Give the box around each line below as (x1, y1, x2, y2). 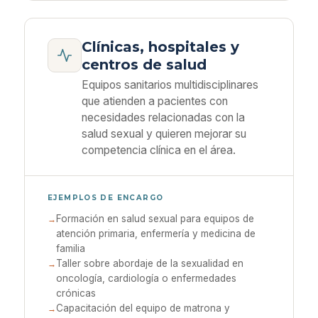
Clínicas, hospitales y (82, 38, 239, 55)
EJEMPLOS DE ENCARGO (48, 193, 164, 202)
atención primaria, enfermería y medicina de (56, 228, 256, 239)
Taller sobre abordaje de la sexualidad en (56, 258, 243, 269)
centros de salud (82, 56, 207, 73)
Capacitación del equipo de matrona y (56, 302, 230, 314)
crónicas (56, 287, 96, 299)
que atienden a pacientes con (82, 94, 228, 108)
